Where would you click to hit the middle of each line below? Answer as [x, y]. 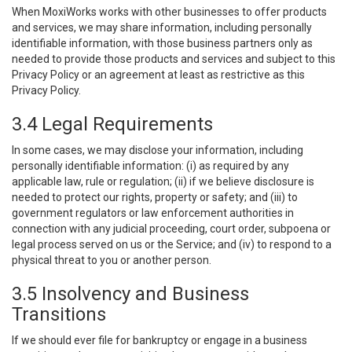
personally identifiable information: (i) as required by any [150, 166]
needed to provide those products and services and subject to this [174, 59]
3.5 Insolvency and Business [130, 294]
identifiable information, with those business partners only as [162, 43]
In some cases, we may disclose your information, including [158, 150]
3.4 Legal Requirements [112, 124]
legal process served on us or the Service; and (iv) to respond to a [172, 244]
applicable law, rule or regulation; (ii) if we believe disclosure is [163, 181]
